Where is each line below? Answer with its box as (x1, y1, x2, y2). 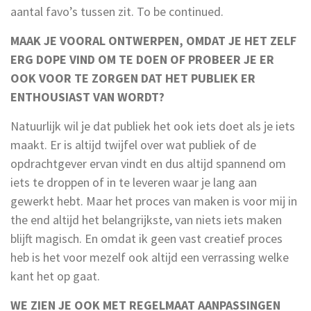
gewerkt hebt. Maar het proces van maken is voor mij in (10, 192, 297, 209)
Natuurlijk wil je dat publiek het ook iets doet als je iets (10, 117, 295, 134)
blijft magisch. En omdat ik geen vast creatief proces (10, 230, 283, 246)
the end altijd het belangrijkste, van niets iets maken (10, 211, 282, 228)
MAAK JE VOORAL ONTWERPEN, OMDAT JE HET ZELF (10, 32, 296, 49)
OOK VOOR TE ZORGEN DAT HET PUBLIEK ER (10, 69, 255, 86)
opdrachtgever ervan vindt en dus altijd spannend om (10, 155, 286, 171)
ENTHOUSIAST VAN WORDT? (10, 88, 165, 105)
